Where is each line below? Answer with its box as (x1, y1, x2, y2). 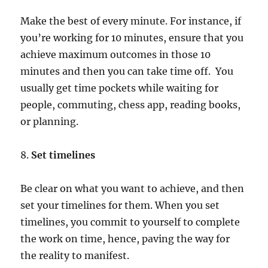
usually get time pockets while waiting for (20, 81, 219, 94)
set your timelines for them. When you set (20, 199, 220, 211)
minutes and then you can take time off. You (20, 65, 234, 77)
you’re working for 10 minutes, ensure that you (20, 31, 244, 44)
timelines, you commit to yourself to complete (20, 215, 240, 228)
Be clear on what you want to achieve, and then (20, 182, 245, 194)
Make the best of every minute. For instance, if (20, 14, 242, 27)
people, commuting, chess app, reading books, (20, 98, 241, 111)
